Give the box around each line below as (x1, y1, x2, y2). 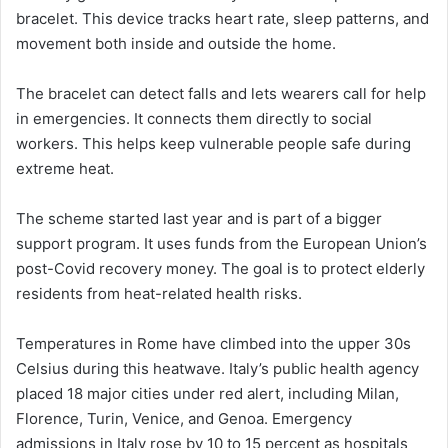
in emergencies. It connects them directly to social (16, 109, 372, 129)
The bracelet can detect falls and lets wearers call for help (16, 84, 426, 104)
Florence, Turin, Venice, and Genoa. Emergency (16, 409, 352, 429)
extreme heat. (16, 159, 114, 179)
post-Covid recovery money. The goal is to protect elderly (16, 259, 425, 279)
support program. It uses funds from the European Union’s (16, 234, 427, 254)
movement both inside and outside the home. (16, 34, 336, 54)
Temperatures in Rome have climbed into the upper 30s (16, 334, 411, 354)
